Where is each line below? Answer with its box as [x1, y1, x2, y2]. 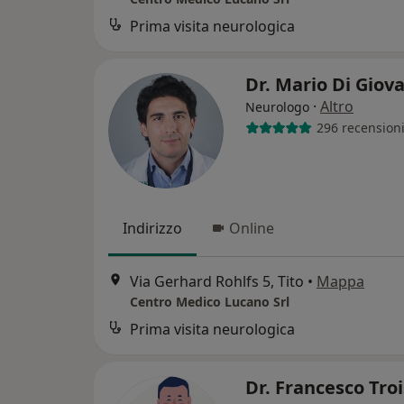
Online [229, 217, 274, 238]
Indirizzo [123, 217, 182, 238]
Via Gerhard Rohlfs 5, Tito [130, 271, 304, 292]
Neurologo [245, 97, 309, 115]
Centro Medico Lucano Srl [130, 293, 289, 311]
